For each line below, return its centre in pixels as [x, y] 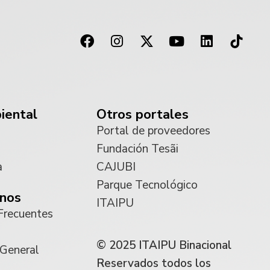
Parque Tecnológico [147, 185]
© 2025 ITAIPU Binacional [164, 245]
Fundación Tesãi [137, 149]
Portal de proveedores [153, 130]
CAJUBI [116, 167]
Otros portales [143, 114]
